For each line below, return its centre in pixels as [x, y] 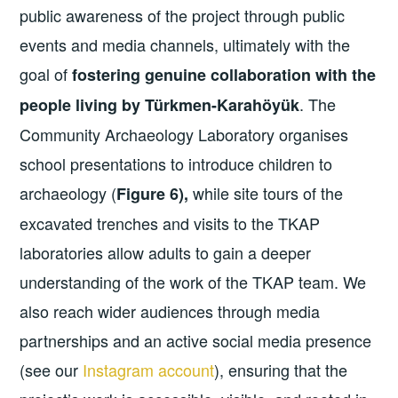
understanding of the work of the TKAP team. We [193, 282]
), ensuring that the [281, 370]
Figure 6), [155, 194]
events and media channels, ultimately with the [185, 45]
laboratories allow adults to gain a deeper [166, 253]
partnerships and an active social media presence [196, 341]
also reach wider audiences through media [170, 311]
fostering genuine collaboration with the [224, 75]
